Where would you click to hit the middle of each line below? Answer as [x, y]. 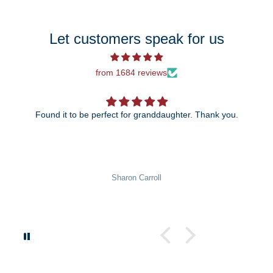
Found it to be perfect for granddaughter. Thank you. [216, 114]
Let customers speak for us [136, 38]
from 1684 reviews [131, 72]
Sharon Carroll [136, 178]
